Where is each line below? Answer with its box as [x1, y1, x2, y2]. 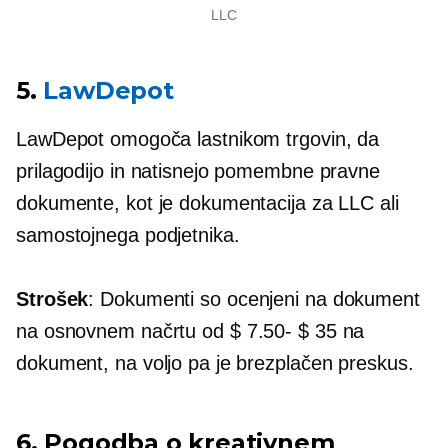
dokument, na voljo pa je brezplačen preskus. [16, 351, 414, 374]
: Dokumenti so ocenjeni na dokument [88, 287, 420, 310]
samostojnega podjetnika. [16, 223, 240, 246]
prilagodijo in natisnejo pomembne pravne [16, 159, 380, 182]
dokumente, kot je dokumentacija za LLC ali [16, 191, 399, 214]
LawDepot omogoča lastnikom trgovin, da [16, 127, 380, 150]
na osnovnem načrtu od [16, 319, 230, 342]
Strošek [16, 287, 89, 310]
